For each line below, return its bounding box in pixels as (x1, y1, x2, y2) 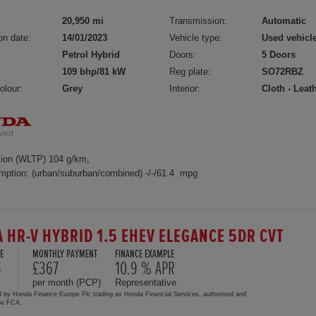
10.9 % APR (115, 259, 175, 278)
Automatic (262, 15, 307, 26)
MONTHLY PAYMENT (32, 248, 97, 260)
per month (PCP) (32, 276, 101, 288)
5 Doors (262, 49, 296, 60)
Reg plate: (169, 66, 212, 77)
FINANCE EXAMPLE (115, 248, 174, 260)
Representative (115, 276, 176, 288)
